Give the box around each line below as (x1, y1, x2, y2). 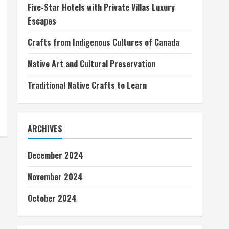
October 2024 (28, 192, 77, 204)
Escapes (28, 15, 56, 27)
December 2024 (28, 149, 83, 162)
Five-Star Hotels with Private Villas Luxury (28, 1, 175, 13)
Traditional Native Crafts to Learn (28, 79, 147, 91)
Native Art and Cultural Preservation (28, 58, 155, 70)
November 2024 (28, 171, 83, 183)
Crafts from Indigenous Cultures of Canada (28, 36, 179, 49)
